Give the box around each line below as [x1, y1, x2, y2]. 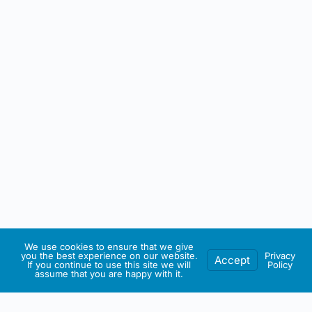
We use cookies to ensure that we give [24, 241, 194, 252]
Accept [214, 253, 250, 267]
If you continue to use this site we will [27, 259, 191, 270]
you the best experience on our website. [20, 250, 198, 261]
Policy [267, 259, 292, 270]
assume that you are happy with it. [35, 268, 183, 279]
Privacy [265, 250, 295, 261]
